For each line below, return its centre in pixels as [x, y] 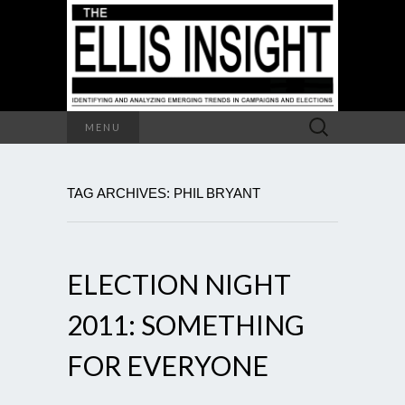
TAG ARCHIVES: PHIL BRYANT [164, 193]
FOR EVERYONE [168, 365]
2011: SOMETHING [186, 324]
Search [320, 120]
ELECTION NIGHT [179, 283]
